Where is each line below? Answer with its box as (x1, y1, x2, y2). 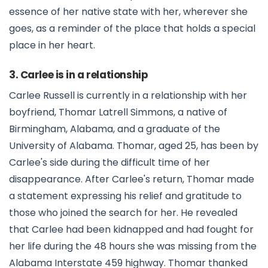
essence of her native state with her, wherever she (9, 5, 248, 19)
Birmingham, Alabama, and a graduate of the (9, 122, 220, 136)
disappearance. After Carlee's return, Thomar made (9, 172, 254, 187)
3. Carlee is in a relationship (9, 68, 148, 83)
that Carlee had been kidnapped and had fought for (9, 223, 254, 237)
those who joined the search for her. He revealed (9, 206, 237, 220)
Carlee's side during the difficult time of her (9, 156, 210, 170)
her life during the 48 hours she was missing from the (9, 239, 257, 254)
